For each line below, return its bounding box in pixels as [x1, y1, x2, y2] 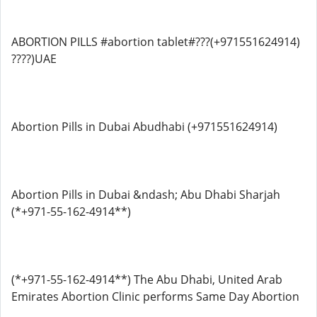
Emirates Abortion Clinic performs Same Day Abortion [11, 289, 299, 304]
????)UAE [11, 51, 57, 67]
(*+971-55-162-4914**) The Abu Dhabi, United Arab [11, 272, 282, 287]
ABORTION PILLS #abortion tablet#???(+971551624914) [11, 34, 300, 50]
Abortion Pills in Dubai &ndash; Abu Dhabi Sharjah [11, 187, 280, 202]
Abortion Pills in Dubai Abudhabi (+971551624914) [11, 119, 277, 134]
